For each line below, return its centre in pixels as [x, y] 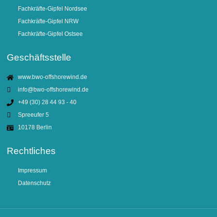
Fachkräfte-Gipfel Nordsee [52, 9]
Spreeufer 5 [33, 115]
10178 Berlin [35, 128]
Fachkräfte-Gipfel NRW [48, 22]
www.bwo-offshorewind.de [52, 77]
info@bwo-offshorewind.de [53, 90]
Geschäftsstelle [39, 58]
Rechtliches [31, 151]
